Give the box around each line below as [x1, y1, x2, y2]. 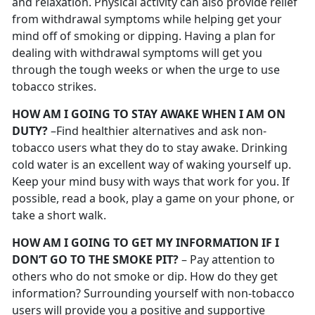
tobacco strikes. [12, 79, 96, 95]
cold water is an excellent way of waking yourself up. [12, 157, 291, 173]
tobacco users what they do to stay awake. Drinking [12, 140, 288, 156]
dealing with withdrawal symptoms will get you [12, 45, 262, 61]
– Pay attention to [179, 252, 275, 268]
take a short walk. [12, 207, 106, 224]
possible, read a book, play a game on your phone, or [12, 191, 295, 207]
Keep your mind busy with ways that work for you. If [12, 174, 290, 190]
